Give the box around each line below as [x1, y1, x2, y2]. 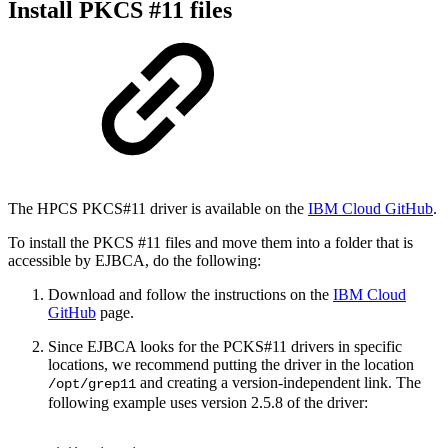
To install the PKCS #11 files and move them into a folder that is [8, 234, 413, 252]
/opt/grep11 [48, 376, 136, 393]
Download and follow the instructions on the [48, 286, 333, 304]
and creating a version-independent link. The [136, 374, 421, 392]
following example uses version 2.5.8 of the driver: [48, 394, 368, 412]
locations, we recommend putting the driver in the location [48, 356, 414, 374]
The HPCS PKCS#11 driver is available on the [8, 200, 304, 218]
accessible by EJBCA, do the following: [8, 252, 261, 270]
